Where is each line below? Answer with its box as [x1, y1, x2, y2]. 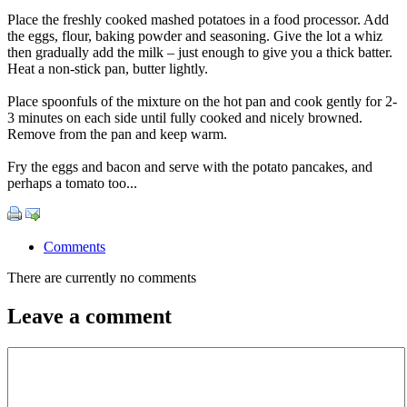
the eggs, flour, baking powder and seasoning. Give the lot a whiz [7, 27, 382, 44]
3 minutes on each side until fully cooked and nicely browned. [7, 109, 362, 125]
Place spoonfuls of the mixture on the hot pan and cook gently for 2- [7, 93, 397, 109]
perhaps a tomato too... [7, 174, 137, 191]
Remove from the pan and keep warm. [7, 125, 227, 142]
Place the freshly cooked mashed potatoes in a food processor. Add [7, 11, 389, 27]
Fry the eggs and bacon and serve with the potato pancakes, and [7, 158, 372, 174]
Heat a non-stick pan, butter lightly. [7, 60, 208, 76]
